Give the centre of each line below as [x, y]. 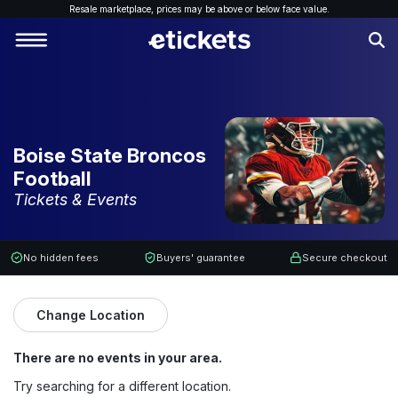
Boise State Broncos [110, 155]
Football [52, 179]
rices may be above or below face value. [245, 9]
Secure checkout [345, 258]
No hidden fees [61, 258]
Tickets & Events [75, 199]
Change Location [91, 315]
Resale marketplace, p [115, 9]
